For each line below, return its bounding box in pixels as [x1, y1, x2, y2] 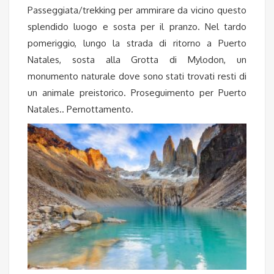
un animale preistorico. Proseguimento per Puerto [28, 86, 246, 98]
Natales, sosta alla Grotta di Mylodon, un [28, 53, 246, 65]
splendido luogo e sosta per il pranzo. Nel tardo [28, 20, 246, 32]
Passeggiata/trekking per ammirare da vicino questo [28, 4, 246, 16]
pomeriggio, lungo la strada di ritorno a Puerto [28, 37, 246, 49]
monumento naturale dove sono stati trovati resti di [28, 70, 246, 82]
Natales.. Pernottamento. [28, 103, 133, 115]
